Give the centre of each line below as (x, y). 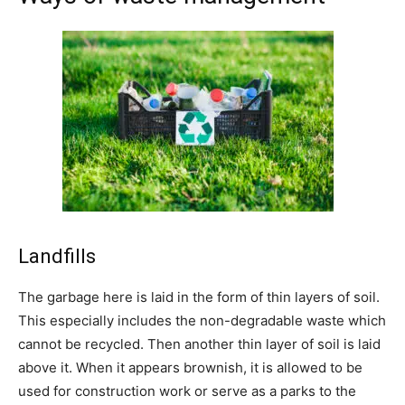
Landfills (57, 257)
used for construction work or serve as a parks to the (187, 391)
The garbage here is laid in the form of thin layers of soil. (199, 297)
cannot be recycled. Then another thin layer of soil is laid (199, 344)
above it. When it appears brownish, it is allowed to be (190, 368)
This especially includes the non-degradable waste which (202, 321)
